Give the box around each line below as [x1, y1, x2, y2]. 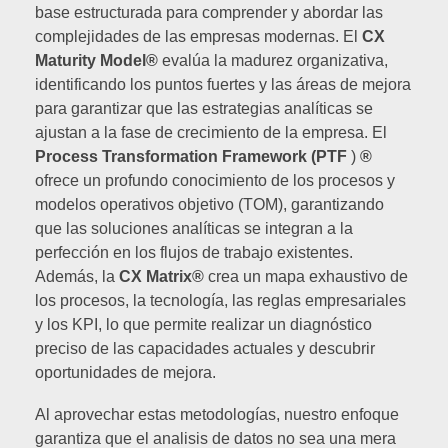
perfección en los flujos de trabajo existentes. [35, 243, 353, 261]
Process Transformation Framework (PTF [35, 147, 347, 165]
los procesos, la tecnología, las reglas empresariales [35, 291, 406, 309]
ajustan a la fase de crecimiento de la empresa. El [35, 123, 387, 141]
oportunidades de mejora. [35, 363, 216, 381]
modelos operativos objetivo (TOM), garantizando [35, 195, 384, 213]
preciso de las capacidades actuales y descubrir [35, 339, 375, 357]
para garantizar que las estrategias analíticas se [35, 99, 373, 117]
